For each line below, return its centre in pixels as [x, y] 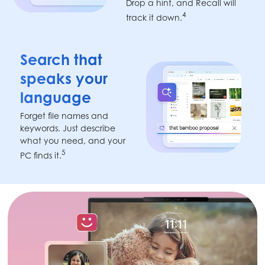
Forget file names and [64, 116]
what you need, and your [72, 141]
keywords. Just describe [67, 128]
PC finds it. [41, 155]
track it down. [154, 18]
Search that [61, 60]
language [55, 98]
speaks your [64, 79]
